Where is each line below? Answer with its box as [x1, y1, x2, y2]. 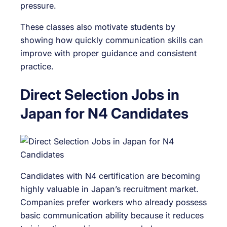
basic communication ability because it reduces [20, 210, 204, 220]
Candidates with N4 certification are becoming [20, 170, 200, 181]
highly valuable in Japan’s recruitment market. [20, 183, 199, 194]
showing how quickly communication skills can [20, 35, 203, 46]
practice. [20, 61, 54, 72]
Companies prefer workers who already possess [20, 197, 207, 207]
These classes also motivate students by [20, 22, 175, 32]
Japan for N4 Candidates [20, 104, 188, 122]
